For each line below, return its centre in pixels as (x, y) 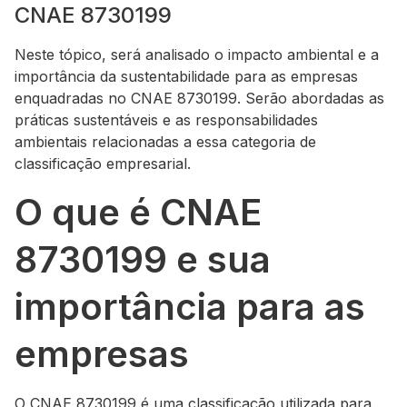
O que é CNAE (138, 212)
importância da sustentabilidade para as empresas (186, 76)
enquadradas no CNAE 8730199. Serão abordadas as (199, 98)
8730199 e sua (143, 259)
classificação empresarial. (103, 164)
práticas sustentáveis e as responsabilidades (166, 120)
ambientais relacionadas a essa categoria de (165, 142)
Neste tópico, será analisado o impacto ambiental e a (197, 55)
